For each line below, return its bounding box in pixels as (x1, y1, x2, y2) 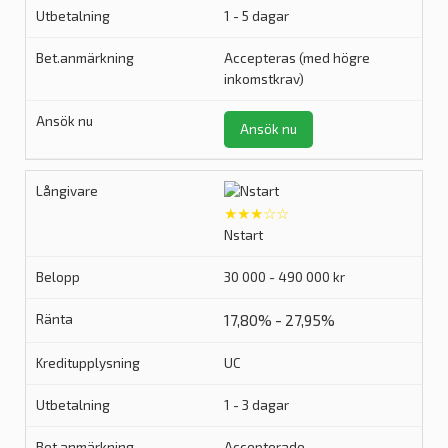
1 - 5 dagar (224, 8, 289, 24)
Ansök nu (240, 121, 297, 137)
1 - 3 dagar (224, 397, 289, 413)
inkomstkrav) (224, 71, 304, 87)
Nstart (224, 227, 263, 243)
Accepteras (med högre (224, 50, 370, 66)
